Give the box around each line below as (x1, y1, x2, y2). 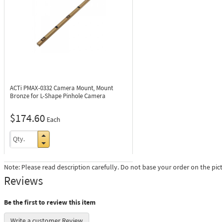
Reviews (4, 173, 43, 188)
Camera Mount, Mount (54, 84, 113, 92)
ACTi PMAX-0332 (10, 84, 54, 92)
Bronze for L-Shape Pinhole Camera (10, 92, 106, 100)
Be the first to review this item (4, 198, 96, 207)
